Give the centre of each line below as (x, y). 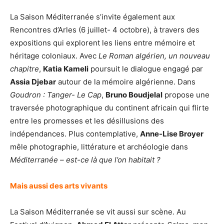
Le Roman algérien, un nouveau (154, 55)
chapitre (24, 68)
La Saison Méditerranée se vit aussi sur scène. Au (98, 211)
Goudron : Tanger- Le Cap (56, 94)
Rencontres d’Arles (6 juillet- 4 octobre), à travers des (105, 29)
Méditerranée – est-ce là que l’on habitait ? (85, 159)
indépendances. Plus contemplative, (75, 133)
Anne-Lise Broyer (172, 133)
